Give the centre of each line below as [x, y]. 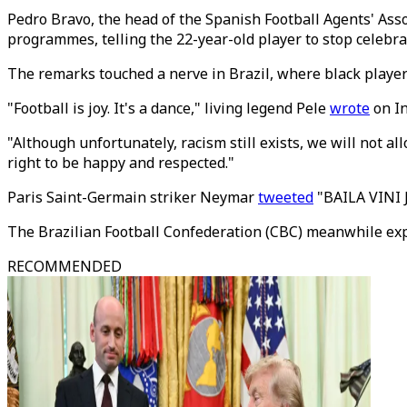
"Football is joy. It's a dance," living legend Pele [169, 108]
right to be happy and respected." [121, 163]
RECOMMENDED [65, 266]
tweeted [286, 197]
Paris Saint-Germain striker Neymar [133, 197]
